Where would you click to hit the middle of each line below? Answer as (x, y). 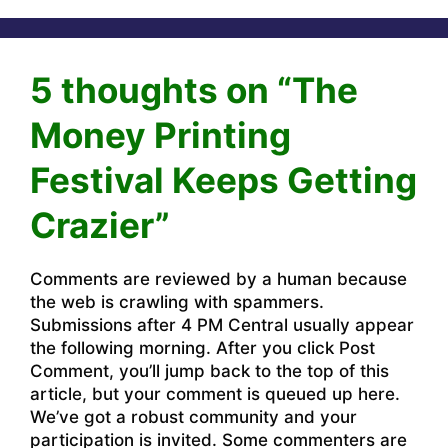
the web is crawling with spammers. (177, 302)
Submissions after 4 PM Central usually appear (222, 325)
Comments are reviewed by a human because (218, 279)
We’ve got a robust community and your (193, 417)
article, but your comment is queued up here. (215, 394)
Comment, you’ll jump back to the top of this (209, 371)
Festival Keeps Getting (223, 180)
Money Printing (160, 135)
